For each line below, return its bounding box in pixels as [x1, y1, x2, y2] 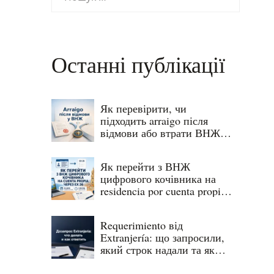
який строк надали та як [100, 242, 215, 257]
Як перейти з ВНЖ [100, 159, 190, 174]
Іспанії [100, 137, 132, 152]
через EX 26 [100, 196, 157, 211]
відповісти [100, 254, 150, 269]
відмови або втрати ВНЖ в [100, 125, 229, 140]
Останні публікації [51, 50, 225, 80]
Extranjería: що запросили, [100, 229, 224, 245]
